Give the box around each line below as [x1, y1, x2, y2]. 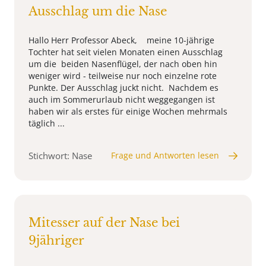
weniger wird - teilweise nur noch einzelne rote [28, 70, 217, 82]
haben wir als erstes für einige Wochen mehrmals [28, 106, 227, 118]
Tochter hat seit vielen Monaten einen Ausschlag [28, 46, 223, 58]
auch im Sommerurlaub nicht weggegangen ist [28, 94, 215, 106]
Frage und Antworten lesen [111, 150, 219, 161]
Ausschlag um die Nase [28, 4, 167, 19]
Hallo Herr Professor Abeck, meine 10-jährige [28, 34, 214, 46]
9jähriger [28, 233, 84, 248]
